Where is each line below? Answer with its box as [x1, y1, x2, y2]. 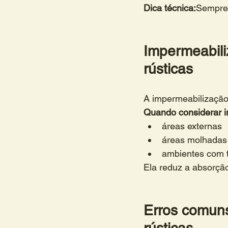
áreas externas [162, 120, 222, 131]
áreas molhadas [162, 134, 227, 145]
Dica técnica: [144, 2, 196, 13]
